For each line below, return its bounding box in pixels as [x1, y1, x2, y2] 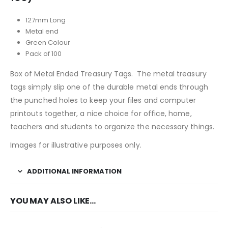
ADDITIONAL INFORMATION [27, 166, 122, 176]
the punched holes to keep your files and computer [10, 95, 196, 105]
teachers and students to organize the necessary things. [10, 122, 214, 132]
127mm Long [25, 15, 66, 25]
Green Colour [25, 38, 70, 48]
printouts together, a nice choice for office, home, [10, 108, 192, 119]
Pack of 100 [25, 49, 62, 59]
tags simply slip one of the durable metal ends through [10, 82, 208, 92]
